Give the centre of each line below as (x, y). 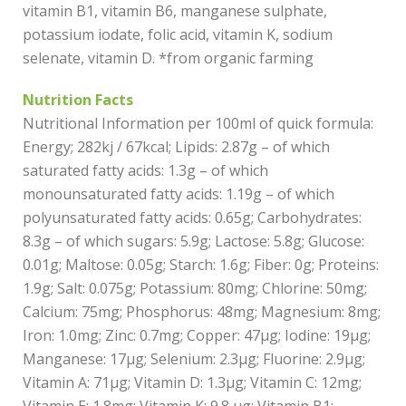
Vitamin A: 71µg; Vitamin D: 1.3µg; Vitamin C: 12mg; (192, 382)
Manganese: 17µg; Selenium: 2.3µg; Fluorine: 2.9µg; (194, 359)
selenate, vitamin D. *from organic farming (168, 58)
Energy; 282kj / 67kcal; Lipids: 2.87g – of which (176, 147)
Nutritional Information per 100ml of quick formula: (198, 123)
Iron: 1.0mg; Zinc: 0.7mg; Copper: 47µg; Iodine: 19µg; (197, 335)
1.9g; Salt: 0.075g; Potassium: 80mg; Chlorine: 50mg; (195, 288)
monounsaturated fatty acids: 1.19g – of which (179, 194)
